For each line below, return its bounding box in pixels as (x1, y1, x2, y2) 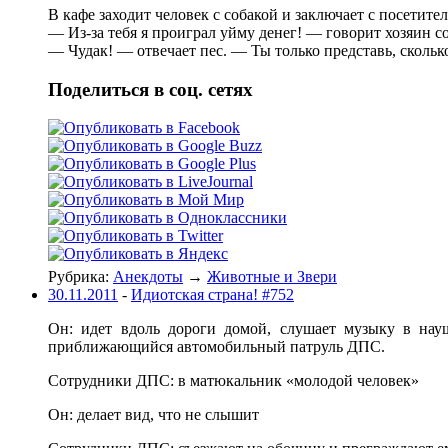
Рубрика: (48, 268, 113, 286)
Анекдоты (113, 268, 183, 286)
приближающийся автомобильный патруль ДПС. (48, 338, 385, 356)
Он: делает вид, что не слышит (48, 406, 259, 424)
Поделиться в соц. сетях (48, 78, 253, 100)
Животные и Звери (207, 268, 337, 286)
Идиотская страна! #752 (131, 286, 294, 304)
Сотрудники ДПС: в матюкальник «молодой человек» (48, 372, 419, 390)
